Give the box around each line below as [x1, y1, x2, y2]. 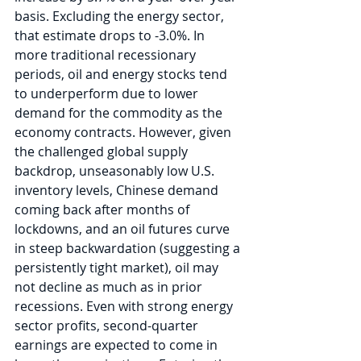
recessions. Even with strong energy [15, 297, 236, 316]
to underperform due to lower [15, 85, 201, 103]
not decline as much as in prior [15, 278, 205, 297]
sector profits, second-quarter [15, 317, 201, 335]
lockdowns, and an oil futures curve [15, 220, 233, 239]
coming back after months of [15, 201, 193, 219]
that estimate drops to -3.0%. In [15, 27, 208, 45]
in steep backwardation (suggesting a [15, 239, 243, 258]
